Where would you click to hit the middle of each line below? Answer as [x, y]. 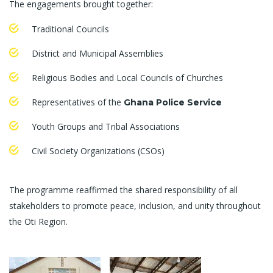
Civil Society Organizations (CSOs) [98, 151]
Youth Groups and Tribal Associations [106, 126]
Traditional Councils [70, 29]
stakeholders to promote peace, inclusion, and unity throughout [135, 206]
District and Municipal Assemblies [97, 53]
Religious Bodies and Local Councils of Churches [127, 78]
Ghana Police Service [173, 102]
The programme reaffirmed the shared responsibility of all [123, 190]
